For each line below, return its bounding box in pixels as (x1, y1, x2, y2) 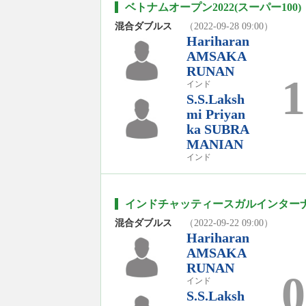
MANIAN (186, 136, 243, 152)
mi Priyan (186, 106, 245, 122)
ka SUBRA (186, 121, 249, 137)
